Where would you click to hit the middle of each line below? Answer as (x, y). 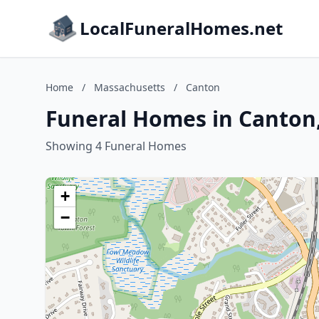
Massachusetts (130, 87)
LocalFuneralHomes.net (181, 28)
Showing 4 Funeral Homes (116, 146)
